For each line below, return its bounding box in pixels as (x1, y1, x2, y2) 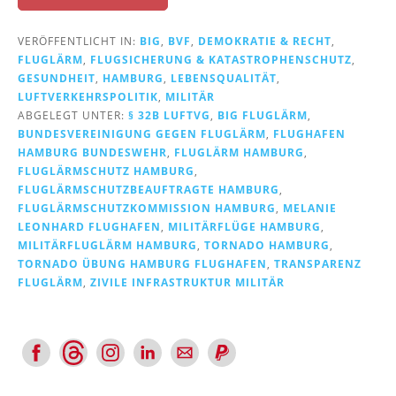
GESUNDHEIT (18, 70, 95, 85)
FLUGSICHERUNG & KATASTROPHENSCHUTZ (90, 51, 352, 66)
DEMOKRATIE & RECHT (198, 33, 331, 48)
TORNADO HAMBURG (204, 237, 330, 252)
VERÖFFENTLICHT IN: (18, 33, 140, 48)
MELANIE (283, 200, 337, 215)
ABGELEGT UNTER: (18, 107, 128, 122)
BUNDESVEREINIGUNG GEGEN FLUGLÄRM (18, 126, 266, 141)
